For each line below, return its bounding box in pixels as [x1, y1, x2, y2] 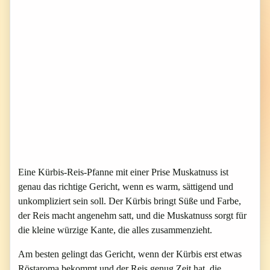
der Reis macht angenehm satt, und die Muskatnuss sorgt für [18, 210, 246, 221]
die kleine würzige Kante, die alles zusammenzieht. [18, 225, 212, 235]
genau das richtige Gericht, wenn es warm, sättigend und [18, 181, 233, 192]
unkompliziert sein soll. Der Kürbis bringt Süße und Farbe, [18, 196, 241, 206]
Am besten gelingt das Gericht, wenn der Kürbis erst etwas [18, 249, 242, 259]
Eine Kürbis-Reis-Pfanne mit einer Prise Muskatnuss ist [18, 167, 228, 177]
